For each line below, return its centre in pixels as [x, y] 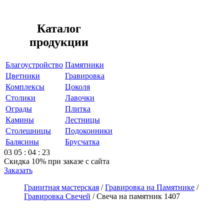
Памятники [84, 64]
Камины [20, 119]
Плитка [78, 108]
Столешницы [28, 130]
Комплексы [25, 86]
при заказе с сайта [78, 161]
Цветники [23, 75]
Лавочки [80, 97]
